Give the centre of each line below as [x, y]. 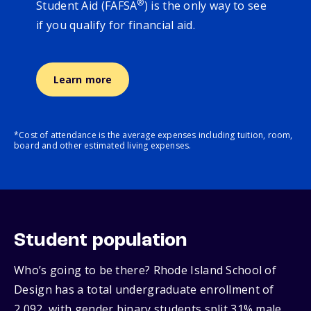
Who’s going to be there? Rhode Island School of [145, 270]
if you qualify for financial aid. [119, 25]
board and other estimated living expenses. [103, 146]
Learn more [83, 80]
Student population [101, 241]
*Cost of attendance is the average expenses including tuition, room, [153, 135]
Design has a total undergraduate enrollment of [144, 290]
